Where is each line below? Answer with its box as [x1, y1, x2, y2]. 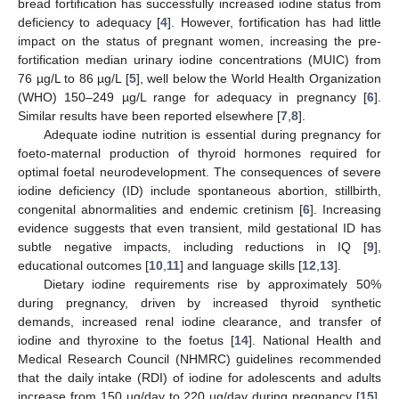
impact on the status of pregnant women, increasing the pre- [18, 33, 381, 48]
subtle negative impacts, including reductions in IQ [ [18, 239, 367, 254]
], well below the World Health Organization [135, 70, 382, 85]
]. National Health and [248, 332, 381, 347]
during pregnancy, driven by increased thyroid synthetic [18, 295, 381, 310]
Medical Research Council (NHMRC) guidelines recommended [18, 351, 381, 366]
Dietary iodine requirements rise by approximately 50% [43, 276, 381, 291]
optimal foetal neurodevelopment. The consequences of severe [18, 164, 381, 179]
